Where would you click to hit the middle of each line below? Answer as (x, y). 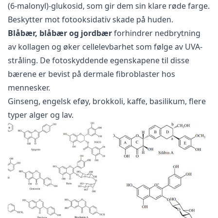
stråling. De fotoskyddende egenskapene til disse (99, 61)
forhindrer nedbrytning (156, 33)
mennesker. (29, 88)
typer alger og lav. (41, 115)
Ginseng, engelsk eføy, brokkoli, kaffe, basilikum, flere (107, 101)
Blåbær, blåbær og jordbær (60, 33)
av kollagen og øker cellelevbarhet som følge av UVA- (105, 47)
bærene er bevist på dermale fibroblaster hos (91, 74)
